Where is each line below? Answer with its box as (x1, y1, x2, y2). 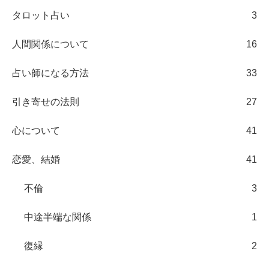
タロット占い (12, 10, 70, 20)
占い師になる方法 (12, 67, 89, 78)
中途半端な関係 (24, 211, 91, 222)
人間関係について (12, 38, 89, 49)
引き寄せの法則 (12, 96, 79, 107)
